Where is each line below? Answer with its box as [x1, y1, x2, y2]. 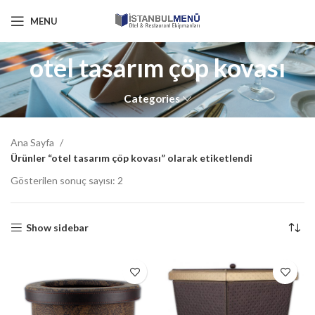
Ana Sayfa [11, 136, 56, 148]
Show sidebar [26, 221, 89, 233]
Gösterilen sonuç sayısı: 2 [11, 174, 123, 186]
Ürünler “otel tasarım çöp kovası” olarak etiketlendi [11, 152, 252, 164]
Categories [124, 92, 181, 105]
